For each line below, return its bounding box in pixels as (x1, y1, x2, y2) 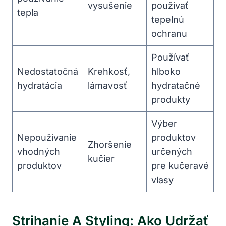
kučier (88, 153, 115, 164)
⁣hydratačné (151, 80, 200, 91)
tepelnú (151, 14, 184, 25)
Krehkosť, (88, 66, 130, 77)
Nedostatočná (17, 66, 78, 77)
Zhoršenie (88, 139, 132, 150)
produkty (151, 94, 190, 105)
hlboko (151, 66, 181, 77)
